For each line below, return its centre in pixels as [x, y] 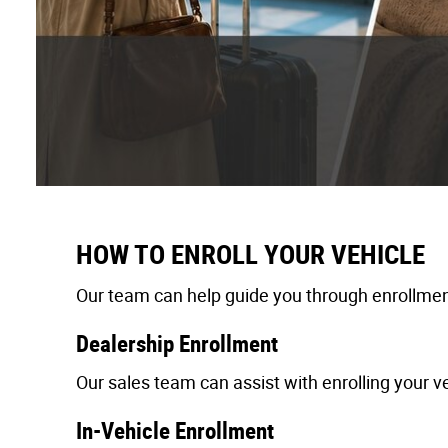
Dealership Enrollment [177, 344]
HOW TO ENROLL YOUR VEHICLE [250, 254]
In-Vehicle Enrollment [175, 430]
